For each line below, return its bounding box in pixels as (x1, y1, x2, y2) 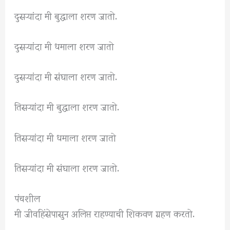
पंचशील (14, 184, 41, 211)
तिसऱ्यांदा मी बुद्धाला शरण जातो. (14, 92, 120, 120)
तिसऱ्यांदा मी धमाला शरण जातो (14, 123, 117, 150)
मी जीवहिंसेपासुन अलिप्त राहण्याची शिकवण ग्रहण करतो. (14, 199, 195, 226)
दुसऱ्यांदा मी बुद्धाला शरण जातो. (14, 1, 118, 29)
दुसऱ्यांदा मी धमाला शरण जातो (14, 32, 114, 60)
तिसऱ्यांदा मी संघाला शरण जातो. (14, 153, 120, 181)
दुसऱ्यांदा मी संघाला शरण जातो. (14, 62, 118, 90)
